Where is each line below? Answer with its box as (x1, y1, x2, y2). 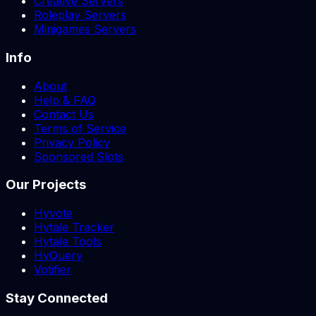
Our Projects (6, 176, 86, 193)
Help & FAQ (34, 92, 96, 107)
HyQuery (34, 248, 83, 262)
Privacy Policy (34, 135, 110, 150)
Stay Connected (6, 289, 108, 306)
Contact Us (34, 107, 94, 121)
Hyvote (34, 205, 73, 220)
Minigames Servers (34, 22, 136, 37)
